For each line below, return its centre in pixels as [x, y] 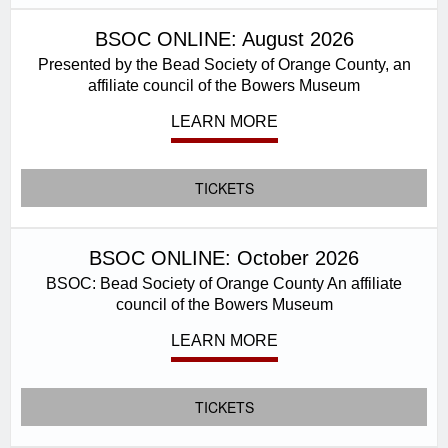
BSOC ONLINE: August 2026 [224, 39]
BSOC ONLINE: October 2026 [224, 258]
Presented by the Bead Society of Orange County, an [224, 64]
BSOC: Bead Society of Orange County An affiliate [224, 283]
